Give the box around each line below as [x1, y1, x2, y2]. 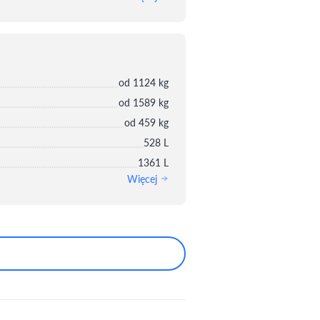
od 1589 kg [119, 94, 169, 109]
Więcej [127, 171, 160, 186]
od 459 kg [124, 114, 169, 129]
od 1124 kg [119, 74, 169, 89]
